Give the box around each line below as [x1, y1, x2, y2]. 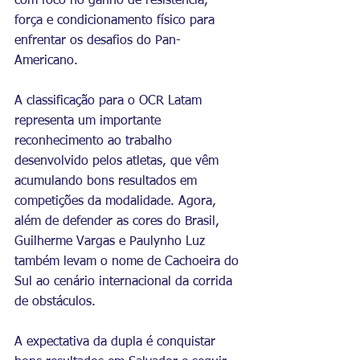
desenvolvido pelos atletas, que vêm [14, 154, 223, 168]
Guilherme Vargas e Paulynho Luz [14, 235, 209, 248]
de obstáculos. [14, 295, 96, 309]
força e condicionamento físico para [14, 14, 219, 27]
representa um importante [14, 114, 165, 128]
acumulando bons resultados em [14, 174, 201, 188]
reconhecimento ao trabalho [14, 134, 176, 148]
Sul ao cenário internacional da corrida [14, 275, 236, 288]
